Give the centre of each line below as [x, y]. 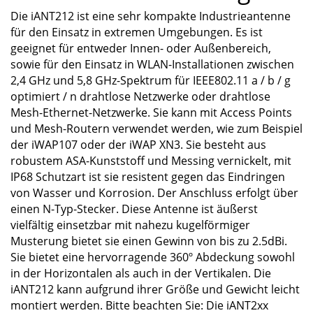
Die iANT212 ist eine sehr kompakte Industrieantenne [151, 16]
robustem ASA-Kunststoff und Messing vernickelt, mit [151, 161]
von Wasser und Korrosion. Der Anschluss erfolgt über [154, 193]
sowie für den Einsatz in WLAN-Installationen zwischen [152, 64]
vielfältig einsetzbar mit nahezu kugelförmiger [130, 225]
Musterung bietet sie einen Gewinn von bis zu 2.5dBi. [149, 241]
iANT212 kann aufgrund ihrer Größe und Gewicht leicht [155, 289]
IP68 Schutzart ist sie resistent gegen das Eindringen [148, 177]
